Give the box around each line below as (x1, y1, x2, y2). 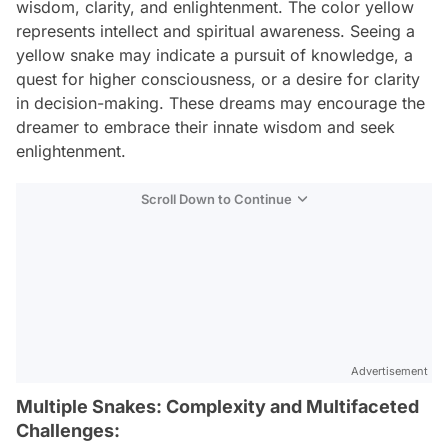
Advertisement (351, 363, 428, 378)
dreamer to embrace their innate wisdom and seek (16, 116, 395, 137)
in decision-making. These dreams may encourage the (16, 92, 425, 113)
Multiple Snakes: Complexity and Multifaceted (16, 395, 419, 417)
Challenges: (16, 419, 120, 441)
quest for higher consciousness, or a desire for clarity (16, 68, 420, 89)
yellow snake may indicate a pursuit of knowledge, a (16, 44, 413, 65)
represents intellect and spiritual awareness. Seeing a (16, 20, 415, 41)
